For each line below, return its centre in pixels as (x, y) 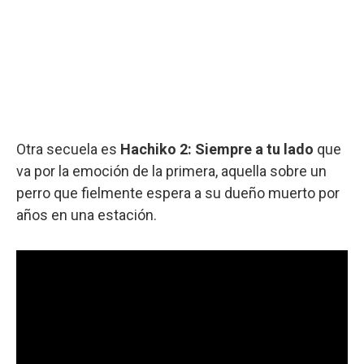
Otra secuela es (68, 149)
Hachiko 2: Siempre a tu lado (217, 149)
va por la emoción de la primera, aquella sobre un (171, 171)
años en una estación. (87, 215)
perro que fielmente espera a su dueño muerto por (178, 193)
